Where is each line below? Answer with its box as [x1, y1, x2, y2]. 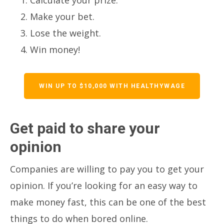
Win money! [30, 43, 80, 55]
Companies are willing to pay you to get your [10, 162, 204, 175]
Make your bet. [30, 10, 94, 22]
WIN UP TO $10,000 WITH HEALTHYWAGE [39, 82, 185, 89]
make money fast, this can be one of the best [10, 195, 206, 208]
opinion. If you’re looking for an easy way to [10, 179, 197, 191]
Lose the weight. [30, 26, 101, 39]
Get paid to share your [10, 119, 160, 137]
